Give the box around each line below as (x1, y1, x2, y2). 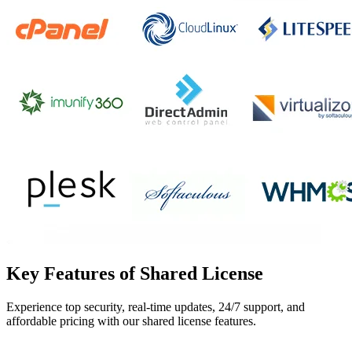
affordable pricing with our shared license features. (6, 314, 256, 328)
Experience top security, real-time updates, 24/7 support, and (6, 300, 305, 314)
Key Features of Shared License (6, 263, 263, 284)
